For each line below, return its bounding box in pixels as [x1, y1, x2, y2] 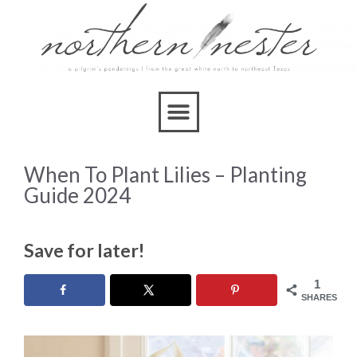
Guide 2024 [24, 182, 131, 209]
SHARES [301, 292, 337, 302]
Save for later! [24, 238, 144, 261]
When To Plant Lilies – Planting [24, 162, 307, 188]
